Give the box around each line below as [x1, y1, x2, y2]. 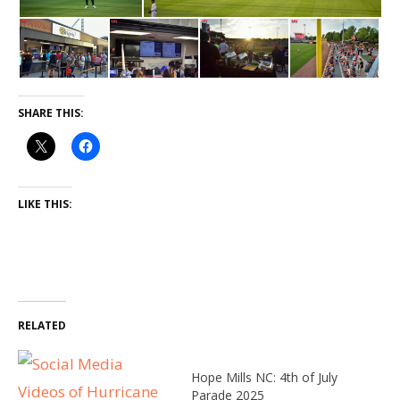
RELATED [18, 317, 66, 333]
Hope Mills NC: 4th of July [191, 368, 337, 386]
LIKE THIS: [18, 196, 72, 212]
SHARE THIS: [18, 104, 84, 121]
